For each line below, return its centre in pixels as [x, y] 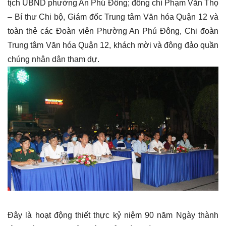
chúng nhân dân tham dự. [53, 59]
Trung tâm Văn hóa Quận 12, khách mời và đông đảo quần [113, 45]
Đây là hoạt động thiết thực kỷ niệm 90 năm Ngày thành [113, 215]
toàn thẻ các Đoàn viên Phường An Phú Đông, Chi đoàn [113, 31]
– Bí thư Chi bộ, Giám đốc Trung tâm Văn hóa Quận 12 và [113, 17]
